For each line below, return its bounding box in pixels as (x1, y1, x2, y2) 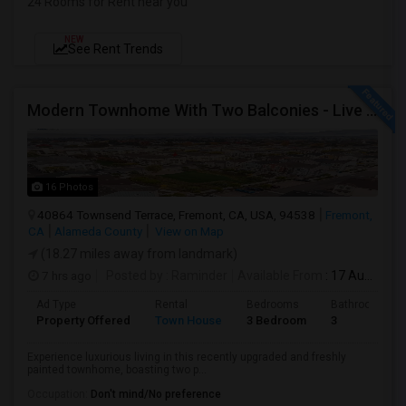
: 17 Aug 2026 (323, 268, 364, 283)
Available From (237, 268, 323, 283)
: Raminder (163, 268, 227, 283)
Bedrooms (246, 298, 299, 311)
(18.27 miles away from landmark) (38, 246, 237, 261)
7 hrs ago (39, 268, 92, 283)
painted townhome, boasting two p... (27, 363, 207, 376)
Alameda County (54, 224, 142, 238)
